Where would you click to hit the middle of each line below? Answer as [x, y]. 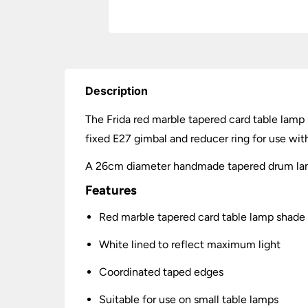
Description [117, 91]
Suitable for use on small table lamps [189, 299]
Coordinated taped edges [162, 272]
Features [111, 190]
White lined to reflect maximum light [190, 244]
